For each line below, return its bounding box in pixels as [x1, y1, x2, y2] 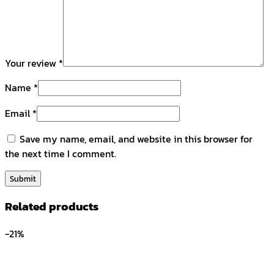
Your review [5, 55, 59, 70]
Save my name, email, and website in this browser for [20, 131, 253, 146]
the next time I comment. [5, 146, 116, 161]
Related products [5, 198, 98, 215]
